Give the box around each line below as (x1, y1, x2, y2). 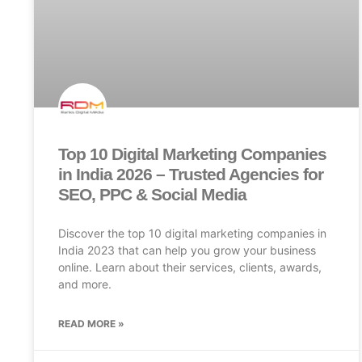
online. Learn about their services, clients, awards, (58, 259, 322, 274)
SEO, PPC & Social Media (58, 184, 246, 204)
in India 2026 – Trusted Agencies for (58, 164, 323, 183)
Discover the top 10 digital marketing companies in (58, 225, 326, 240)
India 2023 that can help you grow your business (58, 242, 316, 257)
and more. (58, 276, 112, 291)
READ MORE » (58, 317, 124, 330)
